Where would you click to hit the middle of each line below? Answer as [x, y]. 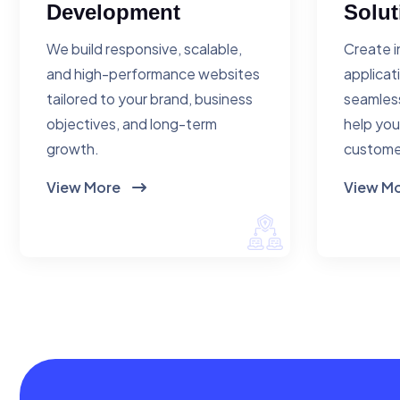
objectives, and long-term [132, 124]
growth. [73, 149]
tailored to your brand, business [150, 99]
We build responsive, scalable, [144, 49]
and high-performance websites [153, 74]
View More [85, 187]
